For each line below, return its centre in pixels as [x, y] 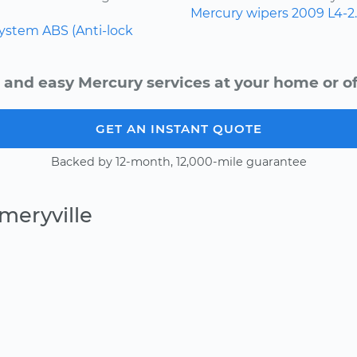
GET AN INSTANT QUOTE [178, 129]
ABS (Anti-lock [88, 31]
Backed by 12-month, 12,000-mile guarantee [178, 162]
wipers [267, 14]
